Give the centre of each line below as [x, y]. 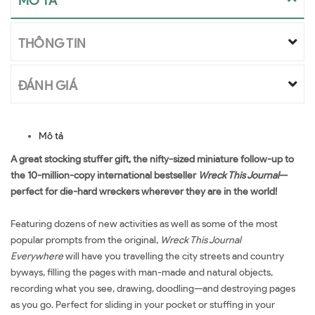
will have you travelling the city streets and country [174, 256]
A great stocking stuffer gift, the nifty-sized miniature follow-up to [152, 159]
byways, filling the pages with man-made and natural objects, [142, 272]
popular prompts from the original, [85, 240]
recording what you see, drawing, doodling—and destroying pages [153, 289]
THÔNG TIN [52, 44]
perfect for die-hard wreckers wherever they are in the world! [145, 192]
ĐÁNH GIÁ [48, 86]
